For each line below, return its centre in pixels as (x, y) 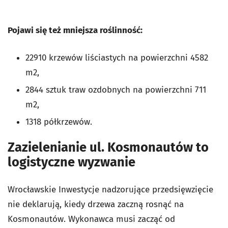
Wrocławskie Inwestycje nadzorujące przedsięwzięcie (110, 189)
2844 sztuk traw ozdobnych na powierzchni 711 (116, 90)
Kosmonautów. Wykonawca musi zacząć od (91, 219)
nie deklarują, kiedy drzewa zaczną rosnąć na (96, 204)
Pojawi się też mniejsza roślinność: (75, 30)
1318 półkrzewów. (59, 122)
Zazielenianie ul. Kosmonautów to (108, 147)
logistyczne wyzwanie (72, 162)
